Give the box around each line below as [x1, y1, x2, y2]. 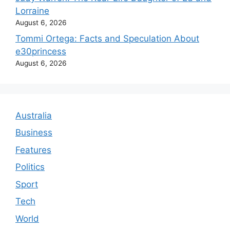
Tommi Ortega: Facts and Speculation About [15, 33, 199, 44]
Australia [15, 110, 52, 121]
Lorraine [15, 6, 49, 16]
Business [15, 127, 52, 138]
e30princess [15, 46, 66, 56]
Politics [15, 162, 45, 172]
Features [15, 144, 51, 155]
